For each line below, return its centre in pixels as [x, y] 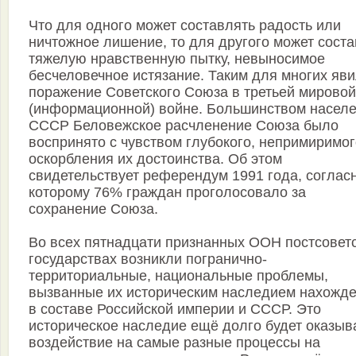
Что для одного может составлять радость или [185, 26]
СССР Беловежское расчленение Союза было [184, 126]
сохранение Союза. [93, 209]
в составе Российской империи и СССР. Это [175, 310]
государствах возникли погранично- [148, 259]
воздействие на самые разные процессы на [174, 343]
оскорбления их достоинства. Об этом [155, 159]
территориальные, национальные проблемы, [178, 276]
